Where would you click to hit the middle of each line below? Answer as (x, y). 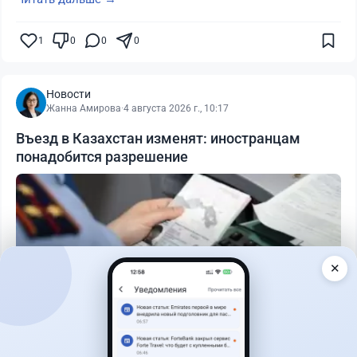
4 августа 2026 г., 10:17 (176, 109)
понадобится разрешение (102, 157)
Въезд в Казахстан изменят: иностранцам (158, 139)
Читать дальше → (66, 333)
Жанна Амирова (84, 109)
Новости (69, 94)
